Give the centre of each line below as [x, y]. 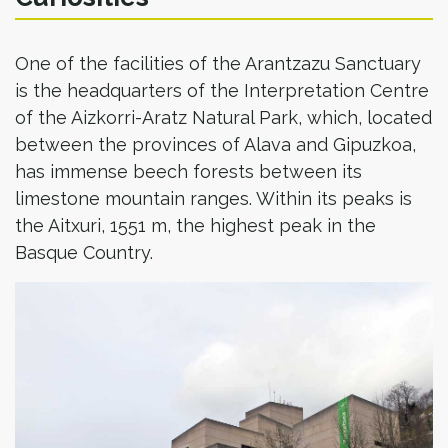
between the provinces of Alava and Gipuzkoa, [215, 144]
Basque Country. [84, 252]
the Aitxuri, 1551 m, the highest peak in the [195, 225]
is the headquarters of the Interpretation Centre [222, 90]
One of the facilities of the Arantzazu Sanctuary [218, 63]
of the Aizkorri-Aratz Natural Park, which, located [223, 117]
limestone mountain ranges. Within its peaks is [213, 198]
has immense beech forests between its [188, 171]
